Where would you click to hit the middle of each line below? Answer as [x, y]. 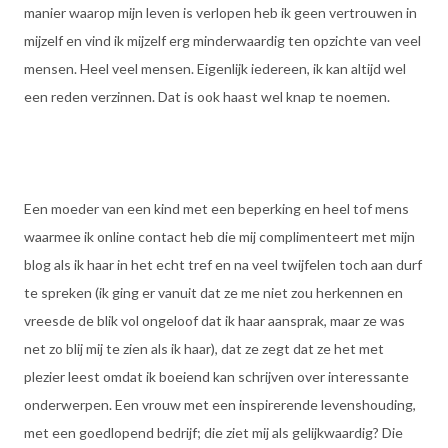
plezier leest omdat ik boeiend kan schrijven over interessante [216, 376]
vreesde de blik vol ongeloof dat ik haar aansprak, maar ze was [214, 320]
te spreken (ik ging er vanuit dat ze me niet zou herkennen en [213, 292]
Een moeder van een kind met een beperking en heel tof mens [216, 208]
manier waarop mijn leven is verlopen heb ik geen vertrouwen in [220, 12]
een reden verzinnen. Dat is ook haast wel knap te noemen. [207, 96]
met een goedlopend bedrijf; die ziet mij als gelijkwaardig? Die [213, 432]
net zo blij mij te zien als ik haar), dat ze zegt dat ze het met [204, 348]
